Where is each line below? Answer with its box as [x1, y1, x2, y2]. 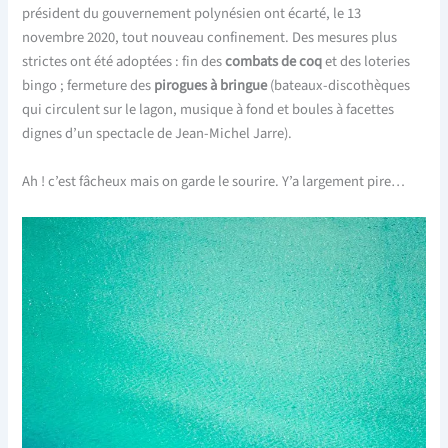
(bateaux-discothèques [267, 75, 411, 97]
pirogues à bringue [154, 75, 268, 97]
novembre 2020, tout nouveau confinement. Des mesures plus [22, 27, 398, 49]
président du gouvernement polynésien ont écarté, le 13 [22, 3, 362, 25]
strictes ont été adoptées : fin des [22, 51, 226, 73]
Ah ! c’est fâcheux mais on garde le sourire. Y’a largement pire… [22, 170, 406, 192]
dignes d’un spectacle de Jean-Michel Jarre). [22, 123, 293, 145]
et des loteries [322, 51, 411, 73]
